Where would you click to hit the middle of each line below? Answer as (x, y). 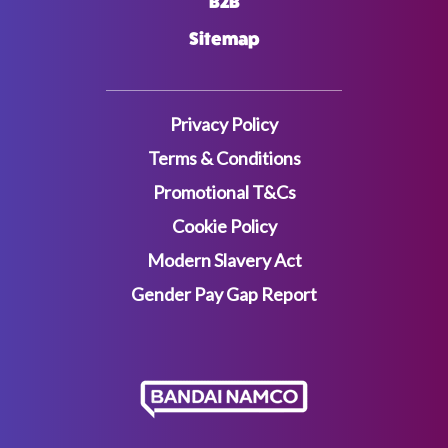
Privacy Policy (224, 124)
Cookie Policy (224, 226)
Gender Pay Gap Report (224, 294)
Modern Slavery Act (224, 260)
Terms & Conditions (224, 158)
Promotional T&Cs (224, 192)
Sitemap (224, 39)
